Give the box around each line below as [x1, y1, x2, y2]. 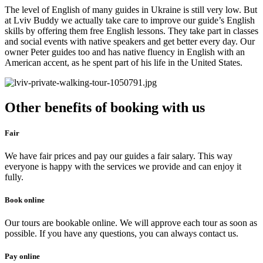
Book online [5, 195, 45, 205]
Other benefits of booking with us [5, 99, 205, 115]
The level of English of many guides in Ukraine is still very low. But [5, 4, 257, 15]
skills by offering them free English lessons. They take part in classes [5, 25, 258, 36]
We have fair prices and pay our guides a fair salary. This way [5, 150, 232, 161]
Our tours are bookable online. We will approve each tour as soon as [5, 218, 257, 228]
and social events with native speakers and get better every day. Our [5, 36, 255, 46]
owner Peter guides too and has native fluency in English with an [5, 46, 245, 57]
